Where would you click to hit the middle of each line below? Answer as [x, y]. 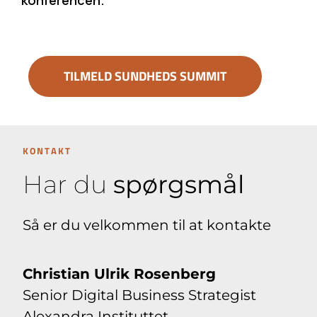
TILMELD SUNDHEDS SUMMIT [145, 76]
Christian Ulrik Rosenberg [120, 274]
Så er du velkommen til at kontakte [147, 225]
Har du [68, 185]
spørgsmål [179, 185]
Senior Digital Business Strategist [140, 295]
